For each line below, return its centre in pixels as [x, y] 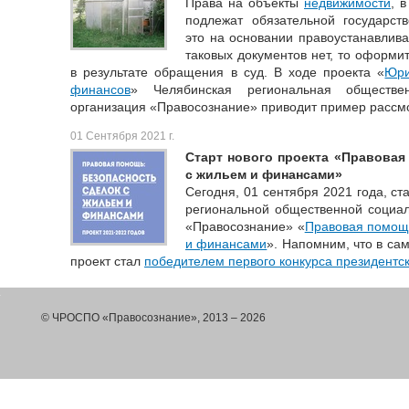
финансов [100, 90]
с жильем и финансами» [264, 175]
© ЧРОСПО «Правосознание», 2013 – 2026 [153, 318]
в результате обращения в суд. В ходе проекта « [228, 73]
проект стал [107, 262]
